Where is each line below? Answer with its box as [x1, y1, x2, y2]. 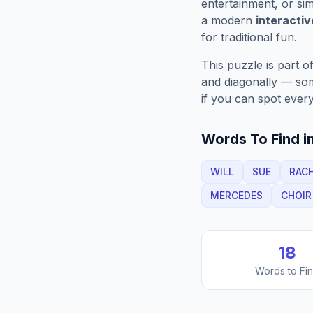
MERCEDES [210, 189, 263, 201]
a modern [201, 13, 256, 27]
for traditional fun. [201, 30, 297, 44]
